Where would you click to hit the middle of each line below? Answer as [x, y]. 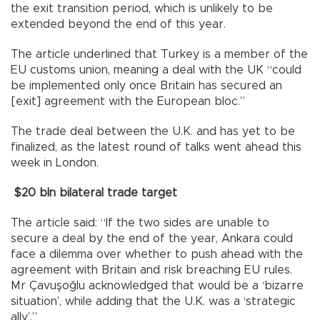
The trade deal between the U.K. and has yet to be [153, 132]
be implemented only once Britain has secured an [146, 86]
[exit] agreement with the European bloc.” [128, 102]
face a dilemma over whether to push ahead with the [157, 255]
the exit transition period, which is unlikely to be [142, 9]
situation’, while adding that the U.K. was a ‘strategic [153, 302]
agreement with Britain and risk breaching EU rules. [151, 270]
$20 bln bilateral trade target [96, 193]
